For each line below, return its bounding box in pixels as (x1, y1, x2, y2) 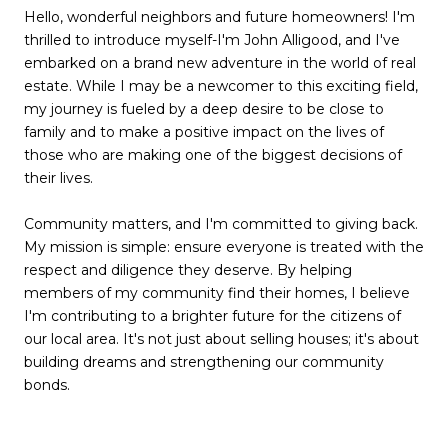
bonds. (24, 376, 70, 395)
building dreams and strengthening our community (24, 353, 384, 372)
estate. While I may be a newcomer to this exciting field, (24, 77, 418, 96)
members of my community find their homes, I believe (24, 284, 410, 303)
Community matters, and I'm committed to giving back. (24, 215, 418, 234)
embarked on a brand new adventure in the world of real (24, 54, 416, 73)
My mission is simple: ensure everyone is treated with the (24, 238, 424, 257)
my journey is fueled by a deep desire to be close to (24, 100, 384, 119)
